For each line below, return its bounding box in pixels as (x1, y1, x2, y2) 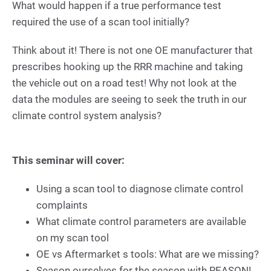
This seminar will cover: (12, 154, 125, 166)
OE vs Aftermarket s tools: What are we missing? (36, 248, 259, 260)
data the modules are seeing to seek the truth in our (12, 93, 247, 105)
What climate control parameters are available (36, 215, 246, 227)
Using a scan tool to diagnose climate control (36, 183, 243, 195)
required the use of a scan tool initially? (12, 16, 189, 28)
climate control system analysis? (12, 109, 162, 122)
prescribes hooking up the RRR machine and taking (12, 60, 243, 73)
